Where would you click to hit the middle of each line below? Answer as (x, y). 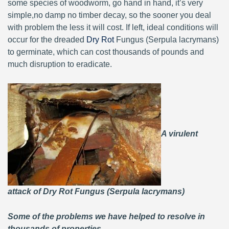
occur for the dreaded (47, 40)
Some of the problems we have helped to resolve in (106, 216)
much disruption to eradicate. (60, 64)
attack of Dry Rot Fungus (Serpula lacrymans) (96, 191)
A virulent (179, 134)
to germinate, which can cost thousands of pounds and (106, 52)
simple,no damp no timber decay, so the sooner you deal (109, 15)
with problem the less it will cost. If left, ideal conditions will (113, 27)
